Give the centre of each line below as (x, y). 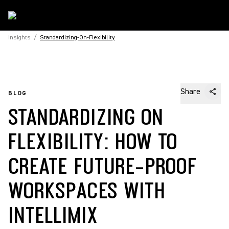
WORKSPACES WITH (87, 190)
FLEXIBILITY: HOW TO (93, 141)
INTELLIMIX (53, 214)
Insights (19, 38)
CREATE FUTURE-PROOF (102, 165)
